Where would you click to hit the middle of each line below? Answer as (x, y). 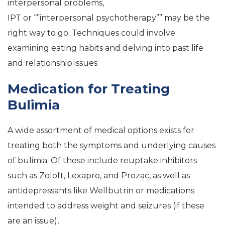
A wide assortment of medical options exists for (101, 130)
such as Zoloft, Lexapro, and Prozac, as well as (99, 176)
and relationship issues (52, 63)
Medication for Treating (89, 89)
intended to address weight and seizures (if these (106, 206)
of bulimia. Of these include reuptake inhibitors (102, 160)
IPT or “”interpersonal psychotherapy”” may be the (109, 18)
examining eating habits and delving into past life (105, 48)
